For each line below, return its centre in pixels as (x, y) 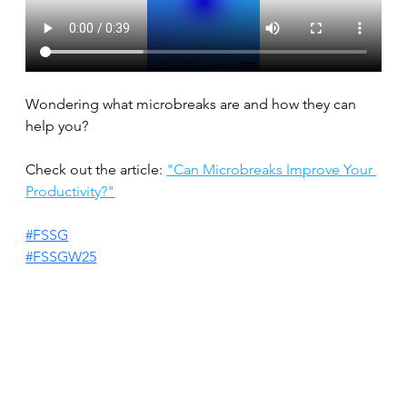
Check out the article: (96, 169)
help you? (57, 125)
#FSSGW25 (61, 256)
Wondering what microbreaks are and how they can (191, 104)
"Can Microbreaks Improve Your (270, 169)
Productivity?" (70, 191)
